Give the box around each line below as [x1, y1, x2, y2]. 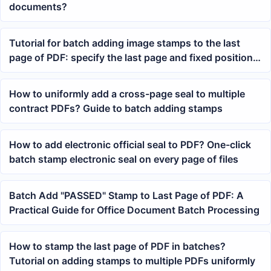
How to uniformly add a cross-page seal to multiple [9, 87, 245, 100]
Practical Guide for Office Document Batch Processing [9, 203, 260, 216]
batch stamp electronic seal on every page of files [9, 152, 238, 165]
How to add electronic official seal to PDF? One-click [9, 138, 251, 151]
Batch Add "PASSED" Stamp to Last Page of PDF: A [9, 189, 244, 201]
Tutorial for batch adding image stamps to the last [9, 36, 240, 49]
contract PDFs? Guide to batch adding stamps [9, 102, 223, 114]
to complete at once [9, 65, 101, 78]
